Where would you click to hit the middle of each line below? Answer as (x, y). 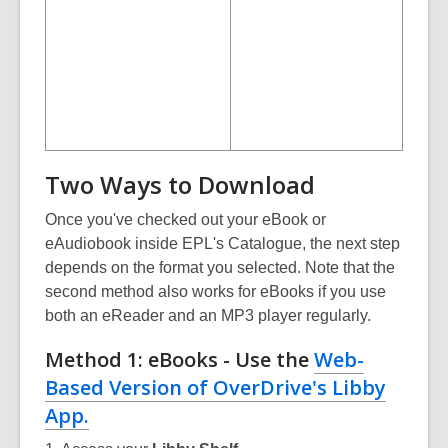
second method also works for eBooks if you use (215, 291)
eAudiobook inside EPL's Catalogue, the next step (222, 243)
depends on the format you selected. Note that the (220, 267)
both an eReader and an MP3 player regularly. (208, 315)
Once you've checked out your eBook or (185, 219)
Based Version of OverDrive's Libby (215, 387)
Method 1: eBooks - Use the (179, 359)
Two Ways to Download (180, 184)
